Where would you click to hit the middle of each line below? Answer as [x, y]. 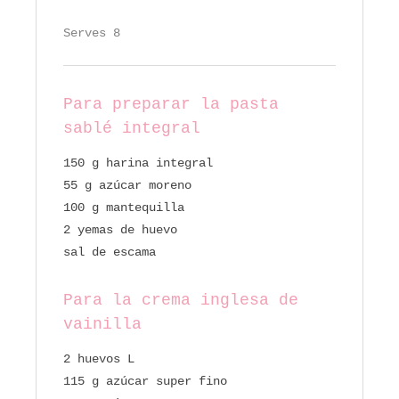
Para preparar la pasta [171, 105]
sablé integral [132, 129]
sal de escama [110, 252]
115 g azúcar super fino [145, 382]
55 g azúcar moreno [127, 186]
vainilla [102, 325]
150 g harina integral [138, 163]
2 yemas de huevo [120, 230]
